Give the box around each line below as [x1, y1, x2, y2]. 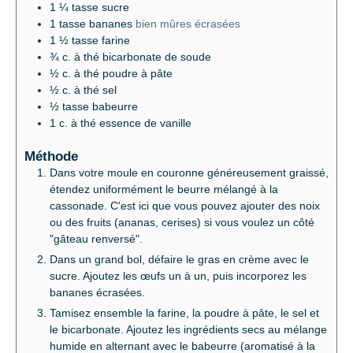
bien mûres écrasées [136, 17, 240, 30]
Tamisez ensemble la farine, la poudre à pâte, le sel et [50, 307, 319, 320]
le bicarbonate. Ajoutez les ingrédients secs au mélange [50, 323, 327, 336]
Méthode [24, 148, 78, 165]
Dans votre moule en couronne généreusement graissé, [50, 166, 329, 180]
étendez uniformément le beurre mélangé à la [50, 183, 278, 196]
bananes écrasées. [50, 286, 145, 299]
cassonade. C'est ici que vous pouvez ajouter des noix [50, 199, 320, 213]
